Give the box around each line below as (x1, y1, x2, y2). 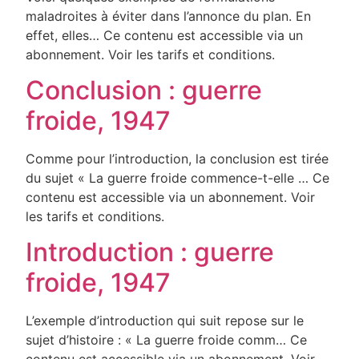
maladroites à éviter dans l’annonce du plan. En (26, 7, 312, 24)
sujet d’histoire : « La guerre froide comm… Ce (26, 332, 308, 349)
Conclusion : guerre (26, 74, 263, 106)
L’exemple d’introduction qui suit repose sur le (26, 313, 305, 329)
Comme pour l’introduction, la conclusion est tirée (26, 150, 329, 167)
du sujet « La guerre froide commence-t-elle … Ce (26, 169, 330, 186)
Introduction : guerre (26, 236, 275, 268)
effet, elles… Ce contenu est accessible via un (26, 26, 304, 43)
